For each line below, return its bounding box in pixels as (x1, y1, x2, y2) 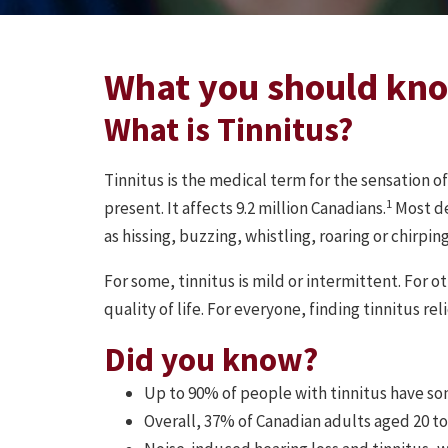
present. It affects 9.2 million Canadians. (104, 197, 386, 220)
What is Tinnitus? (104, 109, 353, 151)
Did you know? (104, 339, 318, 381)
